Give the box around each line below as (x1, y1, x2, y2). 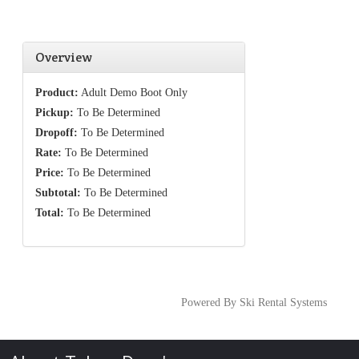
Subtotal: (35, 186, 81, 199)
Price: (35, 166, 64, 179)
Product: (35, 86, 79, 99)
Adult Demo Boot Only (79, 86, 188, 99)
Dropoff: (35, 126, 78, 139)
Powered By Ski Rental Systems (181, 296, 327, 309)
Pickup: (35, 106, 74, 119)
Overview (35, 48, 92, 66)
